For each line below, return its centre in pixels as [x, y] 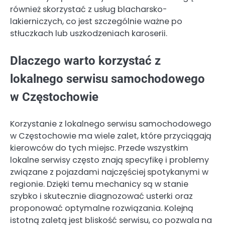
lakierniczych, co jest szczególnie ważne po [96, 21]
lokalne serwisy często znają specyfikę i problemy [109, 160]
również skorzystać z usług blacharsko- [89, 9]
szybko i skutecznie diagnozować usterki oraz [101, 196]
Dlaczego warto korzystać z [85, 61]
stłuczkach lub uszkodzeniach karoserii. [89, 33]
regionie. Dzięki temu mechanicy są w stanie [99, 184]
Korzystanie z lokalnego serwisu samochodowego [111, 124]
